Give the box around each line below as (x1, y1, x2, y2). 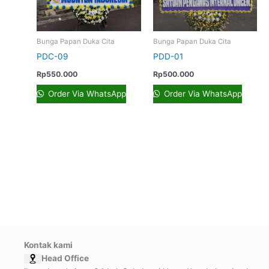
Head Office (41, 253, 89, 263)
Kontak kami (24, 240, 73, 250)
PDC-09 (37, 52, 69, 62)
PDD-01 (153, 52, 183, 62)
